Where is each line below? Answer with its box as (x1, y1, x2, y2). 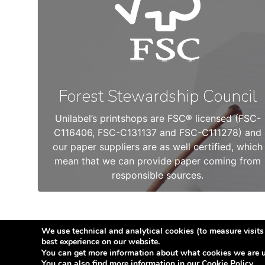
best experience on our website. (41, 236, 160, 247)
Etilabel (110, 242, 144, 254)
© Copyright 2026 (24, 242, 110, 254)
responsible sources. (112, 169, 204, 181)
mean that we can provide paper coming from (54, 155, 261, 167)
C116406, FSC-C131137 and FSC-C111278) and (54, 127, 262, 138)
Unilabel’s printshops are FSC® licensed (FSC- (54, 112, 261, 124)
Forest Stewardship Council (59, 85, 257, 108)
